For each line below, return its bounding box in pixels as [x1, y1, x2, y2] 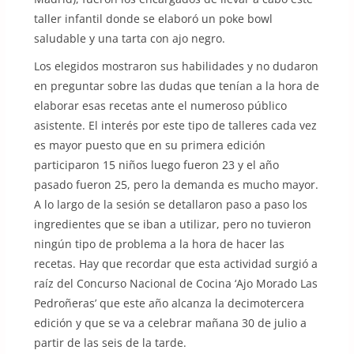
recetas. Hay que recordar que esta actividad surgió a [33, 255, 318, 271]
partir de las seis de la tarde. [33, 334, 186, 350]
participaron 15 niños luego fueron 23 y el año [33, 156, 279, 172]
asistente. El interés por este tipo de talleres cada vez [33, 117, 317, 133]
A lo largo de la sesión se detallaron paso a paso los [33, 196, 307, 212]
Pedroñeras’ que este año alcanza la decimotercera [33, 295, 304, 311]
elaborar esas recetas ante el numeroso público [33, 97, 287, 113]
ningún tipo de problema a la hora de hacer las [33, 235, 284, 251]
